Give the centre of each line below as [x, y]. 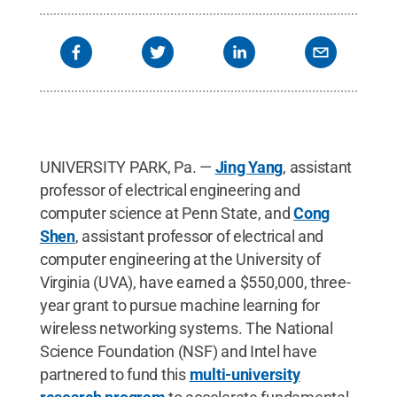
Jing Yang [249, 167]
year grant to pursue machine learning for [179, 305]
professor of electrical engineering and [170, 190]
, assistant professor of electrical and [199, 236]
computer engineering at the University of [180, 259]
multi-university [245, 374]
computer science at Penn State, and [167, 213]
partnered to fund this [114, 374]
